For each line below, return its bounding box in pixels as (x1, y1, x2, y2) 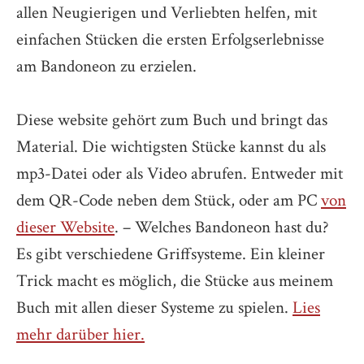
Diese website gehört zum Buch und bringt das (16, 108, 327, 131)
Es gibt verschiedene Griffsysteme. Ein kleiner (16, 242, 325, 265)
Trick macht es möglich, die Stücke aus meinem (16, 269, 333, 292)
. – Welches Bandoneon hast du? (115, 215, 329, 238)
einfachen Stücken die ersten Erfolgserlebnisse (16, 28, 324, 50)
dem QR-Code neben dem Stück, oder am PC (16, 188, 321, 211)
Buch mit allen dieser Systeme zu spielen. (16, 296, 292, 318)
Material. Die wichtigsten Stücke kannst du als (16, 135, 326, 158)
